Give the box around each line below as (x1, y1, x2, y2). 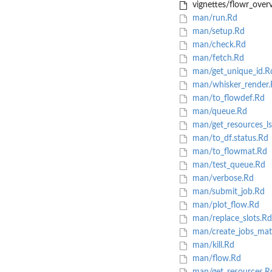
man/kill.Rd (189, 241, 234, 250)
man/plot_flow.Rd (189, 201, 259, 210)
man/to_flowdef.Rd (189, 94, 265, 103)
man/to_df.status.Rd (189, 134, 268, 143)
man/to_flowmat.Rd (189, 148, 267, 157)
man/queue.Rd (189, 107, 247, 117)
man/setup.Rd (189, 27, 245, 36)
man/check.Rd (189, 41, 246, 50)
